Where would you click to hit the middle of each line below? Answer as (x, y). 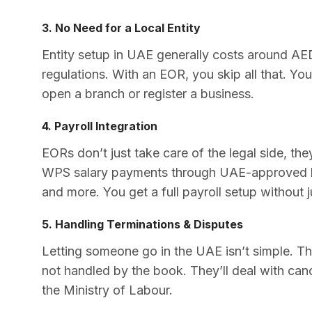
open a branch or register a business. (148, 93)
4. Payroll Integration (100, 126)
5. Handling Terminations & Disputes (142, 224)
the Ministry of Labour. (107, 290)
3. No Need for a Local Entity (121, 28)
